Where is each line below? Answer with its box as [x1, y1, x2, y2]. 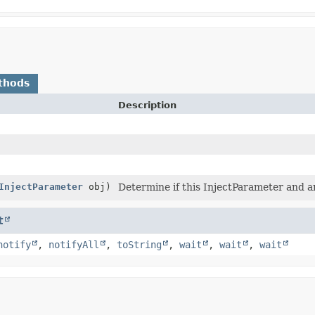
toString [117, 238, 162, 250]
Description [117, 99, 176, 110]
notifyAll [49, 238, 99, 250]
